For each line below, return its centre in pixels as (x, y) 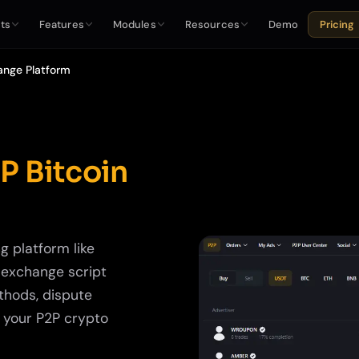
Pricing (337, 24)
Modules (134, 24)
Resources (212, 24)
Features (61, 24)
